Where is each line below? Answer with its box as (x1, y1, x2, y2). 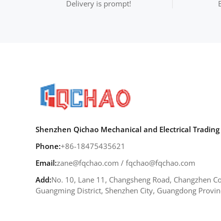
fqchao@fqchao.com (126, 157, 195, 168)
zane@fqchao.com (57, 157, 119, 168)
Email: (36, 157, 57, 168)
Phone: (36, 141, 61, 151)
